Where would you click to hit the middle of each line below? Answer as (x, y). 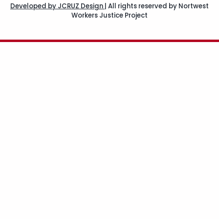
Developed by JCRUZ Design (57, 6)
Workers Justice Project (109, 16)
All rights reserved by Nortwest (158, 6)
